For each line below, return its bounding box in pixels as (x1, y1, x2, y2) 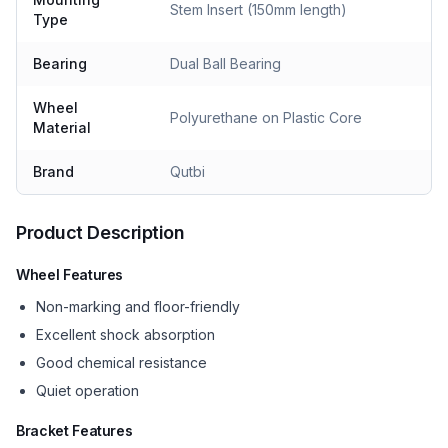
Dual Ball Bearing (170, 55, 281, 72)
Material (33, 119, 91, 136)
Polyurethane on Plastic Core (170, 109, 362, 126)
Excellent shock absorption (36, 326, 215, 343)
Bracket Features (16, 422, 133, 439)
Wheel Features (16, 266, 124, 283)
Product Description (16, 222, 185, 243)
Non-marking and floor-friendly (36, 298, 240, 315)
